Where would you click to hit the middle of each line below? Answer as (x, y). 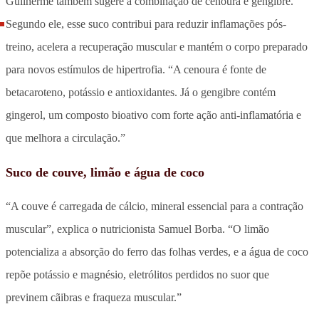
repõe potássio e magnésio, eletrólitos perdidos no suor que (137, 274)
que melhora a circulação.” (66, 137)
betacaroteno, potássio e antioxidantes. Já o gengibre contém (141, 92)
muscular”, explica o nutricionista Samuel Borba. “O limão (137, 229)
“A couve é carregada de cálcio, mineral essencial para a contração (155, 206)
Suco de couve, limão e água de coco (105, 172)
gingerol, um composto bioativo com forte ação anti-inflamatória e (153, 115)
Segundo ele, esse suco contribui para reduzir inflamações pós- (146, 23)
